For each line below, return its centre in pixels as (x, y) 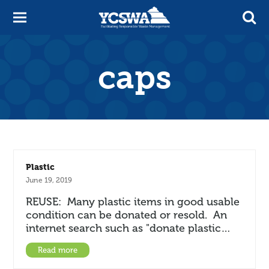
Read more (58, 250)
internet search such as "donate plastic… (128, 228)
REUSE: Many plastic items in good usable (133, 202)
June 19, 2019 (49, 180)
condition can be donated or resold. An (127, 215)
